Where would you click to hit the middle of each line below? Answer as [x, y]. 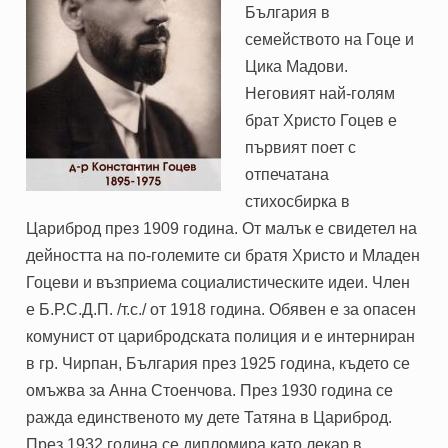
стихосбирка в [298, 202]
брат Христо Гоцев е [321, 121]
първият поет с [301, 148]
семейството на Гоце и [330, 40]
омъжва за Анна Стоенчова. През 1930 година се [210, 391]
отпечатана [287, 175]
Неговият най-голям [320, 94]
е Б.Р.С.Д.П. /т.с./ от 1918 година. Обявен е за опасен [221, 310]
